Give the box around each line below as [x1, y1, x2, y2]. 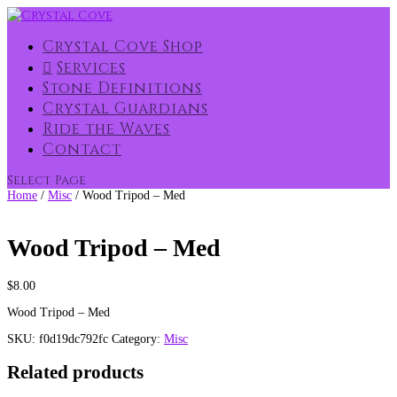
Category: [112, 331, 164, 346]
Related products [7, 361, 144, 383]
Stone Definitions [43, 78, 202, 98]
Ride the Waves [43, 119, 170, 139]
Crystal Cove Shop [43, 36, 203, 57]
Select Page [7, 172, 86, 189]
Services [57, 58, 126, 78]
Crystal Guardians [43, 98, 208, 119]
